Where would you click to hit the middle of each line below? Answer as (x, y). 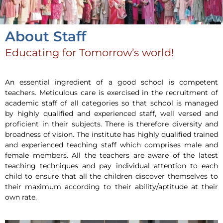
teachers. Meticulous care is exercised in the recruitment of (111, 93)
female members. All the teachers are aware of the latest (111, 156)
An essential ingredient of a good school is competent (111, 82)
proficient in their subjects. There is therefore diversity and (111, 124)
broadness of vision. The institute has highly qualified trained (111, 135)
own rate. (21, 197)
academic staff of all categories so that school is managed (111, 103)
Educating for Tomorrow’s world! (89, 53)
